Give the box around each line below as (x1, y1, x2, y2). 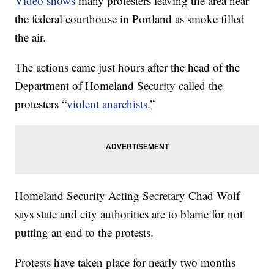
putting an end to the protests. (15, 224, 154, 240)
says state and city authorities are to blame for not (15, 206, 243, 222)
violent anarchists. (67, 96, 150, 112)
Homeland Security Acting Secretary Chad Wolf (15, 188, 240, 204)
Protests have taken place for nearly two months (15, 254, 236, 270)
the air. (15, 29, 46, 45)
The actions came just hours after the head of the (15, 59, 240, 75)
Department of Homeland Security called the (15, 78, 223, 94)
